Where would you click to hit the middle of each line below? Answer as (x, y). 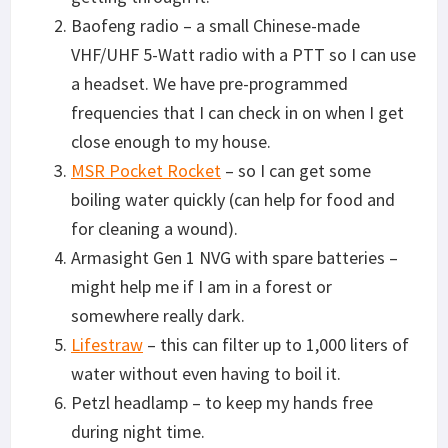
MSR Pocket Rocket (146, 170)
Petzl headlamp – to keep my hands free (222, 402)
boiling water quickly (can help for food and (233, 199)
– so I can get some (296, 170)
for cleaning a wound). (154, 228)
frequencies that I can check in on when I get (237, 112)
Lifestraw (107, 344)
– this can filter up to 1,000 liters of (276, 344)
